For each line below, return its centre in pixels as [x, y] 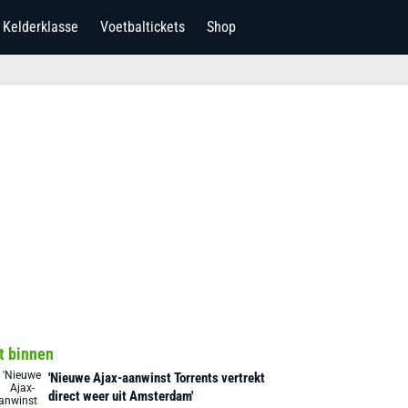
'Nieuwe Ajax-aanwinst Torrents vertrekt [157, 378]
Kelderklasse [41, 27]
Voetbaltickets [143, 27]
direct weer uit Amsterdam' [121, 396]
